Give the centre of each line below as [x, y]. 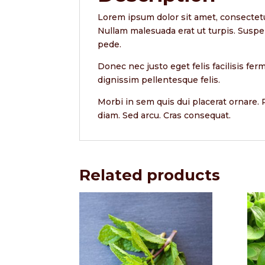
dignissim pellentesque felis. [159, 80]
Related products [150, 175]
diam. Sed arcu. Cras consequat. [164, 115]
